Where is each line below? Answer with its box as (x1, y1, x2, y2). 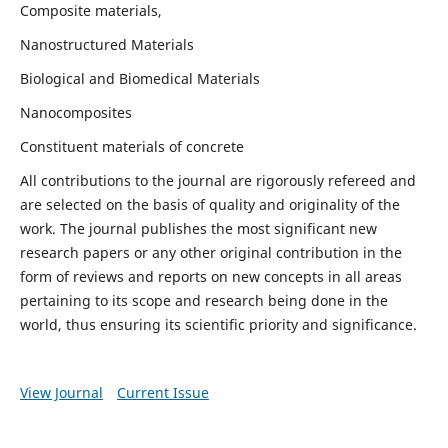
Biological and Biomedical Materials (19, 68, 264, 88)
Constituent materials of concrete (19, 136, 244, 156)
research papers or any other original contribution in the (19, 242, 402, 262)
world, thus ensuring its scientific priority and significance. (19, 314, 417, 334)
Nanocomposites (19, 102, 132, 122)
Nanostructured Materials (19, 34, 194, 54)
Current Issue (116, 382, 209, 402)
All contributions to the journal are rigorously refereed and (19, 170, 416, 190)
